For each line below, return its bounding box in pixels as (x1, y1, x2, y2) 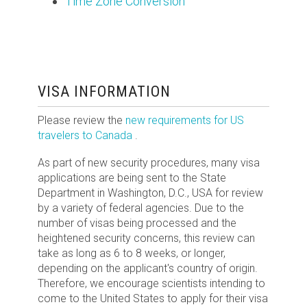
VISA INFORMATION (38, 83, 171, 100)
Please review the (38, 114, 123, 127)
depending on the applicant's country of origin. (38, 262, 258, 275)
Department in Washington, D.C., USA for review (38, 186, 263, 199)
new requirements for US (125, 114, 244, 127)
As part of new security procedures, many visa (38, 156, 260, 169)
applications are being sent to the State (38, 171, 226, 184)
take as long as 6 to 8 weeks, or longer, (38, 247, 225, 260)
